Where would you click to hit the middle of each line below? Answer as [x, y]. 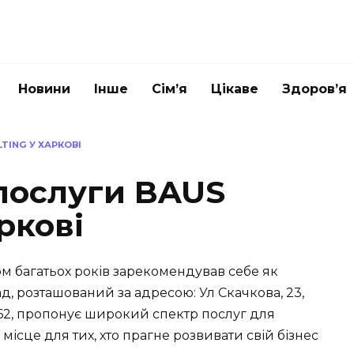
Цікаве [235, 89]
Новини [44, 89]
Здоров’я [314, 89]
